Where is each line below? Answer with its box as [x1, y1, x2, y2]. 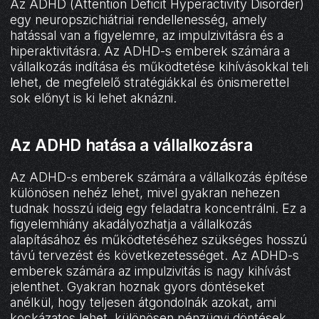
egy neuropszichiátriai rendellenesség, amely [10, 12, 268, 27]
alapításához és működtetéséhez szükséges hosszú [10, 231, 308, 247]
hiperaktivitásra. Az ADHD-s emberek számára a [10, 43, 291, 58]
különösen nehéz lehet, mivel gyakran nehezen [10, 184, 281, 200]
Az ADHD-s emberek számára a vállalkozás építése [10, 169, 308, 184]
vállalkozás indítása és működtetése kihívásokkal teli [10, 59, 309, 74]
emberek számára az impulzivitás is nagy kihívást [10, 263, 292, 278]
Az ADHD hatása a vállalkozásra [10, 135, 253, 155]
